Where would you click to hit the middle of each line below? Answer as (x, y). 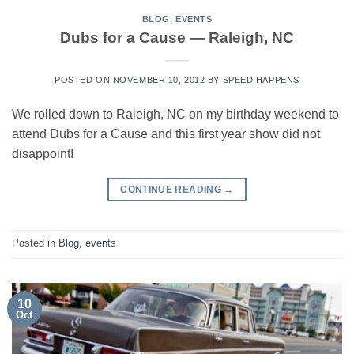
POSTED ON (84, 79)
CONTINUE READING (172, 189)
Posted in (35, 243)
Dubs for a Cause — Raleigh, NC (177, 37)
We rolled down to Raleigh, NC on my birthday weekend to (175, 114)
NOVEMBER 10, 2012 (159, 79)
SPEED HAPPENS (261, 79)
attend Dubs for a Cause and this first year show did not (166, 134)
